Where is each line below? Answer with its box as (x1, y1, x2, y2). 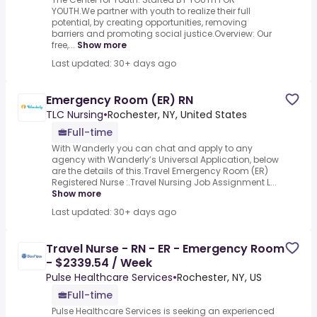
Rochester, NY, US (177, 270, 262, 285)
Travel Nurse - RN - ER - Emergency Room (46, 241, 284, 258)
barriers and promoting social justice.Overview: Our (52, 28, 272, 40)
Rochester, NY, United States (108, 108, 247, 122)
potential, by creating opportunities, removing (52, 16, 247, 29)
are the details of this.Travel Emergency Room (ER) (52, 165, 268, 178)
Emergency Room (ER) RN (46, 92, 193, 109)
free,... (52, 39, 75, 52)
